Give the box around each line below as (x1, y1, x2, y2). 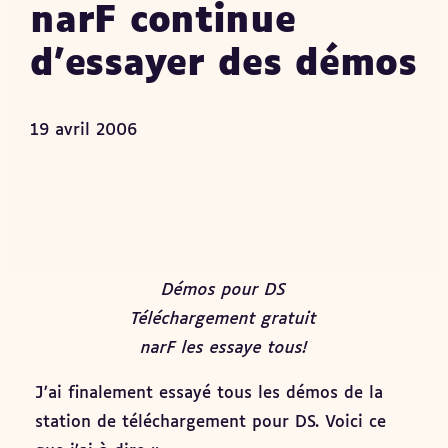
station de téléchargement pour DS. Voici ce (34, 414, 386, 432)
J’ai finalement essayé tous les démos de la (34, 385, 383, 403)
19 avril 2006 (30, 121, 138, 139)
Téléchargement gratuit (131, 311, 317, 328)
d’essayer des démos (30, 47, 417, 84)
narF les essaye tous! (141, 340, 307, 357)
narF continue (30, 4, 296, 41)
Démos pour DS (162, 282, 286, 299)
